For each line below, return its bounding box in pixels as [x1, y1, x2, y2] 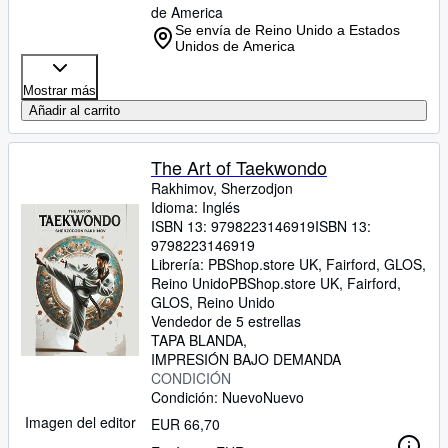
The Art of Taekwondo [151, 154, 327, 180]
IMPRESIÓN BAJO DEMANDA [151, 349, 341, 369]
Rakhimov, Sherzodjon [151, 178, 293, 198]
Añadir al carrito [29, 103, 120, 118]
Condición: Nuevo [151, 387, 263, 407]
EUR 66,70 [151, 414, 220, 434]
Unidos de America [175, 38, 295, 54]
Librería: [151, 254, 208, 274]
